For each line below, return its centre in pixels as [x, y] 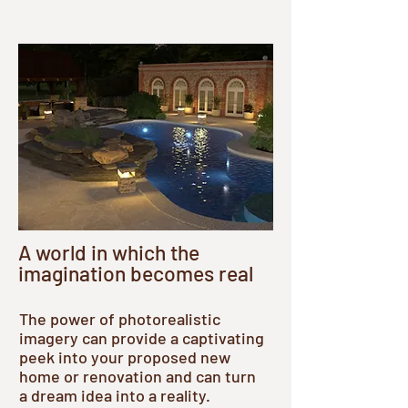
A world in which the [109, 252]
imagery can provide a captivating [142, 338]
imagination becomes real [136, 273]
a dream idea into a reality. [115, 395]
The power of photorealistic [120, 319]
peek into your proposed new [125, 357]
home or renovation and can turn [138, 376]
